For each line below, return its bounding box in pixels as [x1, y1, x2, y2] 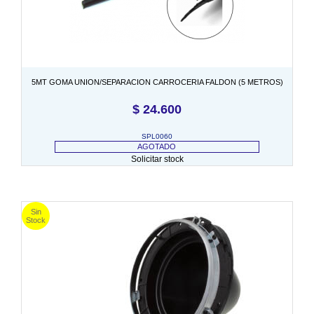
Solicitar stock [130, 153, 184, 164]
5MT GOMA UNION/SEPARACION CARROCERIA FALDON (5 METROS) [31, 77, 283, 86]
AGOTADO [137, 142, 177, 151]
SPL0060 [142, 132, 172, 140]
